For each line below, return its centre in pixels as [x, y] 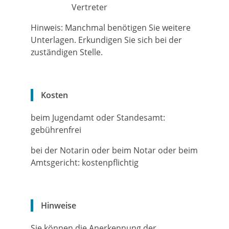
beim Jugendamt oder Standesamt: [98, 118]
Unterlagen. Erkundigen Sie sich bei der [106, 40]
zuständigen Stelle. [67, 52]
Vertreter [89, 7]
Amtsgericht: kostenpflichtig [85, 163]
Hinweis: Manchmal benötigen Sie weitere [111, 28]
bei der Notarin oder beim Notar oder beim [114, 150]
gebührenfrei [56, 130]
